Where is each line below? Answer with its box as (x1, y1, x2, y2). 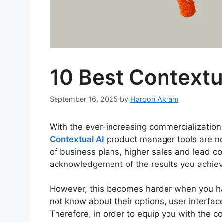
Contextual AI (49, 134, 104, 144)
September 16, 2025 (49, 94, 118, 103)
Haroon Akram (130, 94, 179, 103)
